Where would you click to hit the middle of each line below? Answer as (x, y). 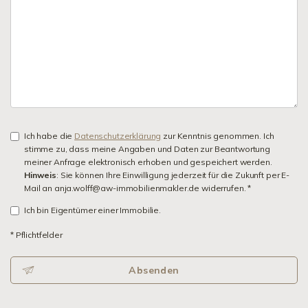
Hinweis (40, 175)
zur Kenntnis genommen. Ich (218, 136)
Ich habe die (49, 136)
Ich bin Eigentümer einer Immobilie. (92, 210)
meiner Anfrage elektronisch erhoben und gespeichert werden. (148, 162)
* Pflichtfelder (36, 235)
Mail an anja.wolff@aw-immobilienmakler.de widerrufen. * (138, 188)
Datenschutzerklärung (118, 136)
